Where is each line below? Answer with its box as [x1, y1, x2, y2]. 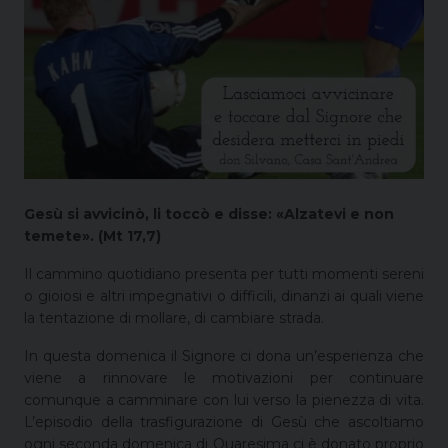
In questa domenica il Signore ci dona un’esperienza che [24, 346, 424, 365]
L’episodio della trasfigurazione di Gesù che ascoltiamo [24, 412, 424, 431]
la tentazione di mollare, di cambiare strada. [24, 308, 324, 327]
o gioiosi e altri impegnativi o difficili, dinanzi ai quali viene [24, 286, 424, 305]
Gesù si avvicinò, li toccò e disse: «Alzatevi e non [24, 204, 394, 223]
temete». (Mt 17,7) [24, 226, 161, 245]
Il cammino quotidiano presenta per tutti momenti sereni [24, 264, 424, 283]
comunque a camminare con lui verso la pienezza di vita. [24, 390, 424, 409]
